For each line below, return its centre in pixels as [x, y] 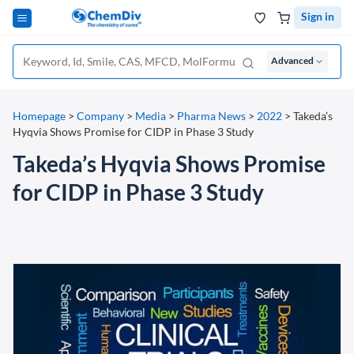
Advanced [292, 60]
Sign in [318, 16]
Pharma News [211, 116]
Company [100, 116]
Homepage [39, 116]
